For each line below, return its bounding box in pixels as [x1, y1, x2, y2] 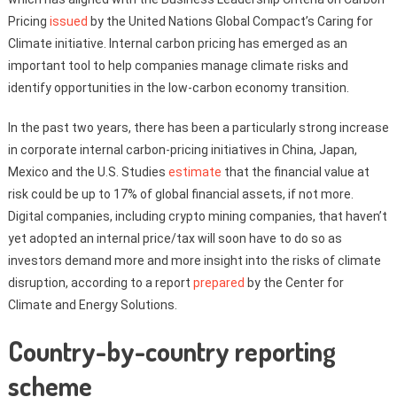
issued [49, 13, 88, 28]
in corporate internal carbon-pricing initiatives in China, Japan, [7, 142, 357, 157]
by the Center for [244, 275, 344, 290]
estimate [167, 164, 222, 179]
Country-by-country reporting [7, 333, 336, 368]
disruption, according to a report [7, 275, 193, 290]
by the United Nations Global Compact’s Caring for [87, 13, 373, 28]
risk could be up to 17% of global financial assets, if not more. [7, 186, 354, 201]
